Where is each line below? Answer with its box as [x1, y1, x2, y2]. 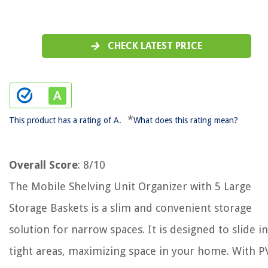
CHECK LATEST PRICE [108, 40, 202, 51]
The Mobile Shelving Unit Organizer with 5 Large [9, 180, 251, 193]
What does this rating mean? [133, 115, 238, 125]
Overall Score [9, 159, 78, 171]
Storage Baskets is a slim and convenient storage [9, 202, 252, 214]
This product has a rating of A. [9, 115, 121, 125]
